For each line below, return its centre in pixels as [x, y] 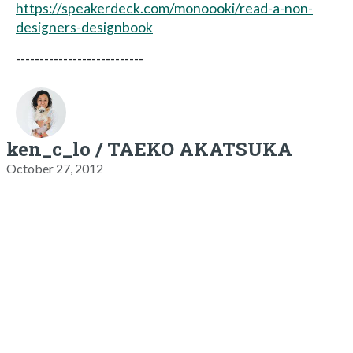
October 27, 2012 [55, 168]
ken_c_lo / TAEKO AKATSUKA [149, 149]
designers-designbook [84, 27]
